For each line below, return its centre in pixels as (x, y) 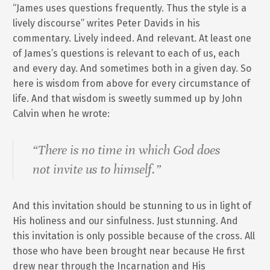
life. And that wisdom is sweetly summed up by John (128, 98)
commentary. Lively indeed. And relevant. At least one (132, 38)
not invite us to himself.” (97, 169)
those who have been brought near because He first (129, 251)
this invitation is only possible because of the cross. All (134, 236)
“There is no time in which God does (127, 150)
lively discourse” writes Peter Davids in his (107, 23)
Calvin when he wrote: (61, 113)
